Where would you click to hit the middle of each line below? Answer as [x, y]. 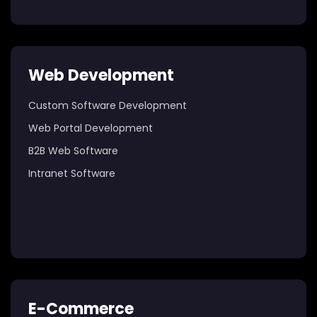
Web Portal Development [91, 128]
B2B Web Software [73, 150]
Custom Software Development [108, 105]
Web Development [101, 75]
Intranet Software [72, 173]
